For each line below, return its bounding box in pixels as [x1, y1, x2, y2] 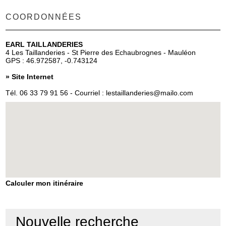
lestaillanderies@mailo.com [106, 89, 194, 97]
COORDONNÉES [6, 12, 82, 21]
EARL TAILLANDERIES [6, 40, 83, 49]
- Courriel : [68, 89, 106, 97]
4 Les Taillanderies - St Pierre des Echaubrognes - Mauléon [6, 48, 196, 57]
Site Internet [12, 73, 54, 81]
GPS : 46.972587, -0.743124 [6, 56, 98, 65]
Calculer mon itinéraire [6, 179, 84, 188]
